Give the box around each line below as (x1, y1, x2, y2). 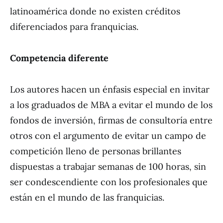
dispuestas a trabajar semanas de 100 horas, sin (10, 161, 206, 172)
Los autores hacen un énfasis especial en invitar (10, 84, 210, 95)
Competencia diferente (10, 52, 109, 64)
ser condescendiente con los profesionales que (10, 176, 208, 188)
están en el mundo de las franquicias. (10, 192, 164, 203)
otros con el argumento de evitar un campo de (10, 130, 206, 141)
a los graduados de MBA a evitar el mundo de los (10, 99, 213, 111)
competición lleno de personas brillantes (10, 145, 181, 157)
